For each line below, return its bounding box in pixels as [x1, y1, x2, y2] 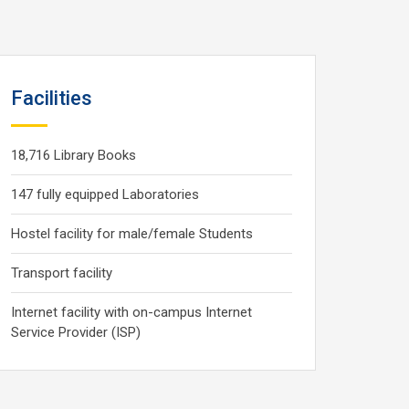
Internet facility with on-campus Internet [11, 304, 252, 320]
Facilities [11, 87, 92, 110]
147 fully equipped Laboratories [11, 186, 199, 203]
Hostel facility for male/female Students [11, 225, 253, 242]
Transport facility [11, 265, 112, 281]
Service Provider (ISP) [11, 324, 141, 341]
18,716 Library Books [11, 147, 136, 163]
